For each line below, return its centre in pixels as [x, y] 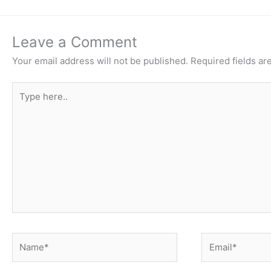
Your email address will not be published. [100, 61]
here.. [24, 103]
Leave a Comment [75, 42]
